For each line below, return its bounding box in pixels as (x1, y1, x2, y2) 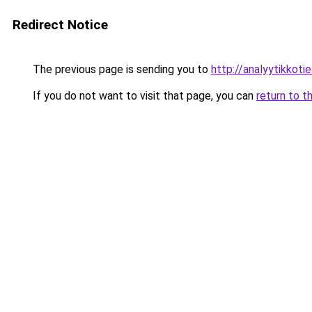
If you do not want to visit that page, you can (30, 89, 256, 102)
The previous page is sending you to (30, 63, 211, 76)
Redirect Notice (13, 17, 108, 33)
